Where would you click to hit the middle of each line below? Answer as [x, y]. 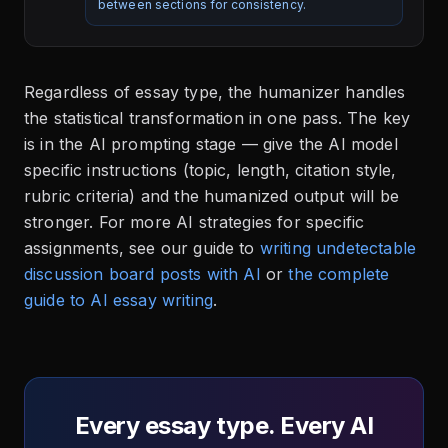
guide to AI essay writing [119, 300]
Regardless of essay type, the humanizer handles [215, 92]
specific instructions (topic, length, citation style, [210, 170]
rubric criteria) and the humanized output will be [211, 196]
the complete [339, 274]
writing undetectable [338, 248]
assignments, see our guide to [139, 248]
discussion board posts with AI [142, 274]
